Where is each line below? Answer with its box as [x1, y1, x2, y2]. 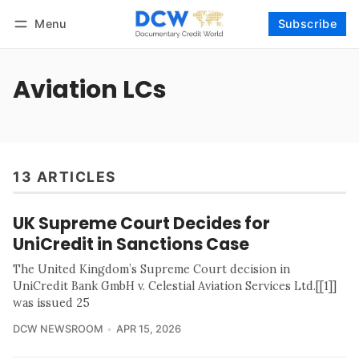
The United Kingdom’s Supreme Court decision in [13, 262, 290, 277]
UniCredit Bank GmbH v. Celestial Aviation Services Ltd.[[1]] [13, 279, 337, 294]
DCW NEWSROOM [13, 323, 103, 336]
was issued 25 [13, 296, 90, 311]
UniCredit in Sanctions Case [13, 232, 249, 256]
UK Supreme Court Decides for [13, 212, 270, 236]
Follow [305, 38, 341, 52]
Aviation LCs [13, 71, 167, 107]
